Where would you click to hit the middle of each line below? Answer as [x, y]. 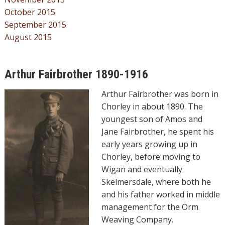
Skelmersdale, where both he [156, 182]
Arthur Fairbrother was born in [160, 94]
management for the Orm [150, 207]
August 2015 [28, 37]
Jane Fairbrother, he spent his [157, 131]
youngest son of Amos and [152, 119]
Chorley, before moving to [151, 156]
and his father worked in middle [160, 194]
